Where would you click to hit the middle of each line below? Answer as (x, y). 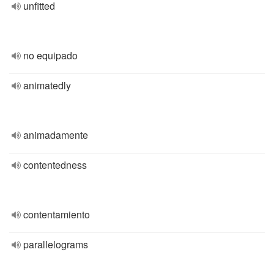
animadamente (56, 135)
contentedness (55, 165)
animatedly (47, 85)
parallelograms (56, 244)
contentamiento (57, 214)
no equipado (50, 55)
